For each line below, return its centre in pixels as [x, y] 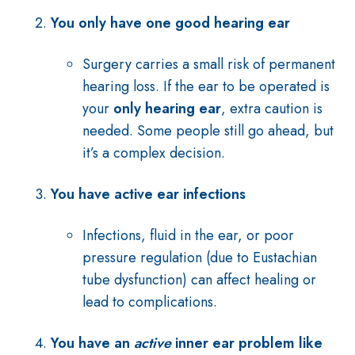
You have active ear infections [148, 194]
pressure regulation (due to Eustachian [200, 258]
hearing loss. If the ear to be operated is [206, 86]
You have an [92, 343]
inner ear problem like [247, 343]
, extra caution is [272, 109]
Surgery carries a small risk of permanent [209, 64]
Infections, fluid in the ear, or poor [188, 235]
